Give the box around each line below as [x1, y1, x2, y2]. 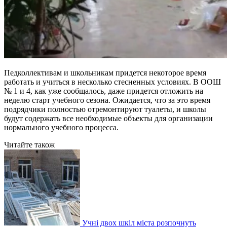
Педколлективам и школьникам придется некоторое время [4, 68, 206, 77]
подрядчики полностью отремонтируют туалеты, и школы [4, 104, 206, 113]
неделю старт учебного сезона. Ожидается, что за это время [4, 95, 210, 104]
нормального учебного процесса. [4, 123, 119, 132]
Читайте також [4, 140, 55, 149]
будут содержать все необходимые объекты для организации [4, 113, 213, 123]
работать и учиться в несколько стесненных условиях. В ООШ [4, 77, 221, 86]
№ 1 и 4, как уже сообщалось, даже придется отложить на [4, 86, 203, 95]
